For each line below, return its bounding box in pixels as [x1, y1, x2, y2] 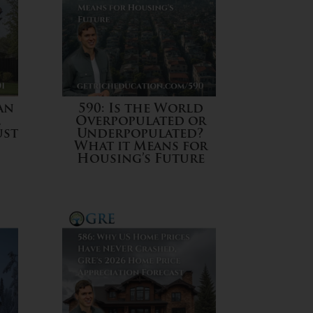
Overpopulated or [75, 115, 206, 129]
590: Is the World [78, 102, 203, 116]
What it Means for [73, 140, 208, 154]
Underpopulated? [77, 127, 205, 141]
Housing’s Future [76, 152, 205, 166]
